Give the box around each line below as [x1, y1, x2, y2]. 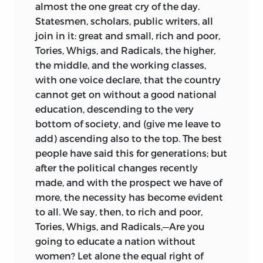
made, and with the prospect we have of [35, 176, 222, 188]
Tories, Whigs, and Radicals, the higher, [35, 44, 215, 56]
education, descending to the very [35, 103, 194, 114]
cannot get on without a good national [35, 88, 217, 100]
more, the [35, 191, 82, 203]
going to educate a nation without [35, 235, 195, 247]
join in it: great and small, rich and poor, [35, 29, 220, 41]
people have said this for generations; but [35, 147, 227, 159]
